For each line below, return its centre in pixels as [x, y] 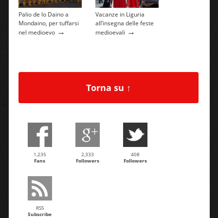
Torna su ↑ [108, 88]
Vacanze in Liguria [120, 15]
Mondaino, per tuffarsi [48, 23]
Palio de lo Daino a [43, 15]
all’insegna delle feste [124, 23]
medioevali [110, 33]
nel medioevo [36, 33]
